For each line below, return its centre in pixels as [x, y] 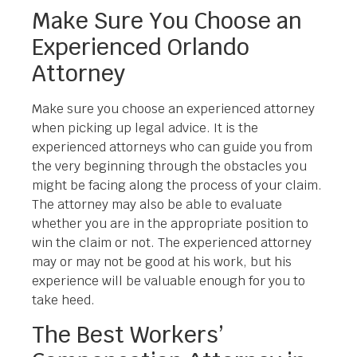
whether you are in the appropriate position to [170, 224]
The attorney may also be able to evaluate [157, 205]
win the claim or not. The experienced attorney [172, 243]
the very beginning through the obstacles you [169, 167]
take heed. [63, 300]
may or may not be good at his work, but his [162, 262]
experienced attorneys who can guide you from [172, 147]
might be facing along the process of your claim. [177, 186]
